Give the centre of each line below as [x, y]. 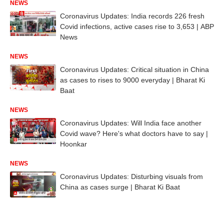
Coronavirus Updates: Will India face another [131, 123]
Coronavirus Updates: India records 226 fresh [132, 16]
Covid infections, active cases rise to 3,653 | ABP [137, 26]
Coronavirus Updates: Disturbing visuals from [131, 176]
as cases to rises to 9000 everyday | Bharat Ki [132, 80]
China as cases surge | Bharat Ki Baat [120, 187]
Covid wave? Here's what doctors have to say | [134, 133]
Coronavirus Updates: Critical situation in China [134, 69]
